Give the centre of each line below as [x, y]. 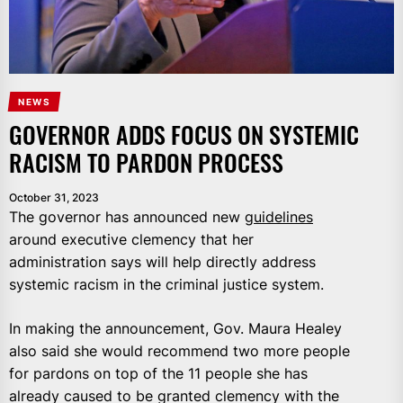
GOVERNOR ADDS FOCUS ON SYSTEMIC [184, 135]
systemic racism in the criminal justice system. [166, 285]
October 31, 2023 [54, 198]
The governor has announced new [127, 217]
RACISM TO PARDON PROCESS [146, 163]
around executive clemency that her [131, 240]
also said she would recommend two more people [179, 351]
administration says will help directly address [162, 262]
